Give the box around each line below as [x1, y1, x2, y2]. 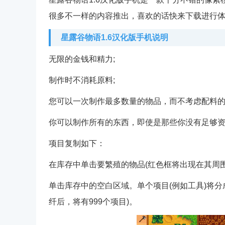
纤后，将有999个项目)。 [49, 197, 137, 206]
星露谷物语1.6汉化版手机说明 [61, 33, 168, 42]
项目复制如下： [49, 139, 105, 148]
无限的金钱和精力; [49, 55, 115, 63]
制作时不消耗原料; [49, 76, 115, 84]
